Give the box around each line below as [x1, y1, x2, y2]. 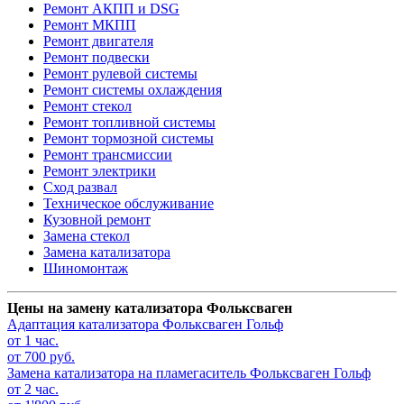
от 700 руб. [7, 349, 75, 365]
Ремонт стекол [43, 98, 132, 115]
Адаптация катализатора [7, 317, 162, 333]
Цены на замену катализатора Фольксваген [7, 300, 292, 317]
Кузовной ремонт [43, 212, 151, 228]
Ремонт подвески [43, 50, 150, 66]
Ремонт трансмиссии [43, 147, 172, 163]
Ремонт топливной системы [43, 115, 216, 131]
